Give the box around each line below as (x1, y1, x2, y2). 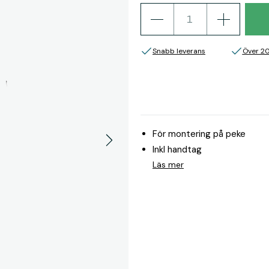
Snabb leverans (153, 46, 205, 56)
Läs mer (153, 159, 184, 170)
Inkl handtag (153, 144, 202, 156)
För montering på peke (153, 128, 246, 140)
